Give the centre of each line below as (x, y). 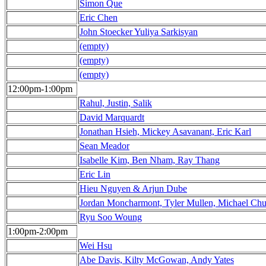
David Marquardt (112, 118)
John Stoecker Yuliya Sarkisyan (139, 32)
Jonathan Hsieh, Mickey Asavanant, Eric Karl (165, 132)
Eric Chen (99, 18)
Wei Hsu (96, 246)
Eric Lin (95, 175)
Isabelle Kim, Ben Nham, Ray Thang (150, 160)
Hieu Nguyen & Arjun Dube (133, 189)
